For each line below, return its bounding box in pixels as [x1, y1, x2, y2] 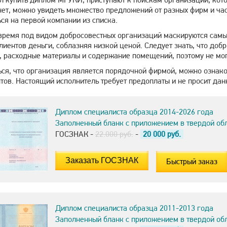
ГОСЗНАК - [55, 129, 95, 139]
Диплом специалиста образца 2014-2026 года [55, 107, 213, 117]
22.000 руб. [95, 129, 133, 139]
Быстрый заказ [166, 157, 217, 166]
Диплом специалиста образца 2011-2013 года [55, 203, 213, 213]
